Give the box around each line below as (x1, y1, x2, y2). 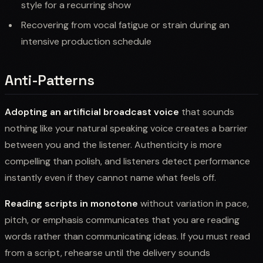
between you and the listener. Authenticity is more (5, 138, 222, 151)
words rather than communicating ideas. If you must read (5, 230, 250, 242)
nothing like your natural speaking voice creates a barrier (5, 122, 248, 134)
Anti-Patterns (5, 70, 95, 89)
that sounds (179, 105, 234, 118)
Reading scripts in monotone (5, 197, 138, 210)
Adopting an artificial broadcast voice (5, 105, 179, 118)
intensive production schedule (21, 35, 151, 48)
